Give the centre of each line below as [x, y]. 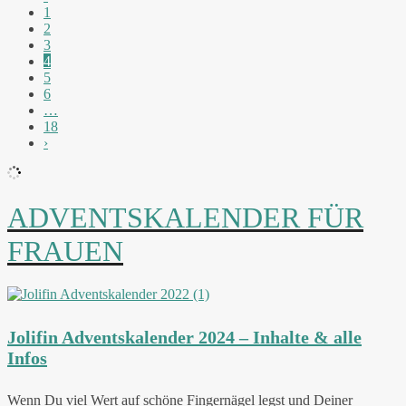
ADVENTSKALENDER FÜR [185, 218]
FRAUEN [65, 251]
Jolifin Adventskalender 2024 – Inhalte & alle [184, 337]
